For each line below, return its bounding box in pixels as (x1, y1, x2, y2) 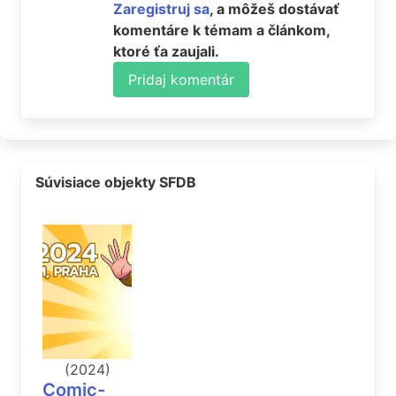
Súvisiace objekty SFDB (35, 173, 196, 192)
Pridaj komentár (128, 71, 234, 89)
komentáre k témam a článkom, (113, 21, 330, 40)
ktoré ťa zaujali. (113, 42, 219, 61)
